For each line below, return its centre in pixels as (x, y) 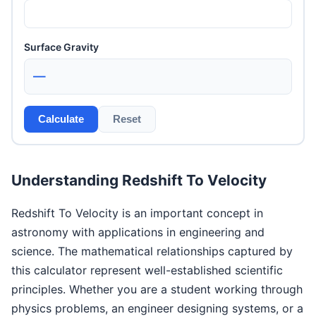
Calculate (61, 119)
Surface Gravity (61, 47)
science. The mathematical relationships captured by (152, 251)
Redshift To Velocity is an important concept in (137, 213)
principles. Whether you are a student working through (157, 289)
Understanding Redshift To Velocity (139, 180)
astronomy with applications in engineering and (138, 232)
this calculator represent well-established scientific (147, 270)
